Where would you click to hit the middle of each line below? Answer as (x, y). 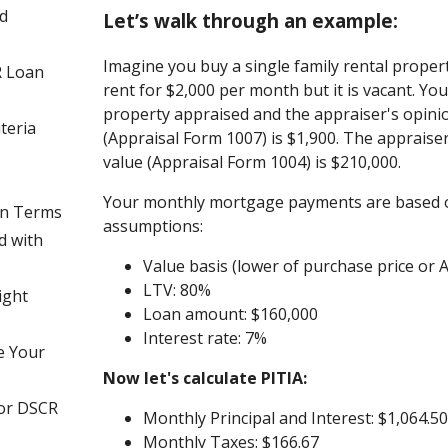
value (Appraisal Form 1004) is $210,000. (252, 161)
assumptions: (153, 225)
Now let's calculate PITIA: (205, 377)
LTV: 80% (177, 289)
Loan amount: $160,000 (231, 313)
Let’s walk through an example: (251, 20)
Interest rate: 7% (205, 337)
